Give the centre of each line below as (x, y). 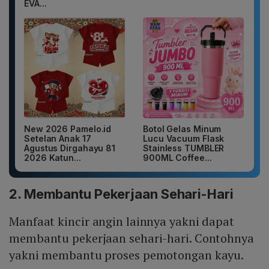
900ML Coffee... (177, 158)
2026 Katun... (53, 158)
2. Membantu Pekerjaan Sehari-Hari (121, 194)
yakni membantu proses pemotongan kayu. (127, 255)
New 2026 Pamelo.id (68, 129)
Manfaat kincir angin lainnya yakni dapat (122, 222)
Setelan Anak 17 (58, 139)
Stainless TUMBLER (184, 148)
